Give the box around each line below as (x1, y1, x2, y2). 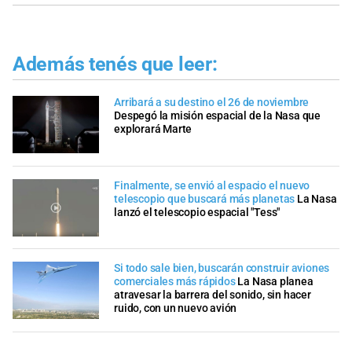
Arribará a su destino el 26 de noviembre (114, 96, 310, 110)
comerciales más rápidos (114, 275, 236, 289)
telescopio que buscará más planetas (114, 192, 295, 206)
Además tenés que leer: (13, 52, 218, 75)
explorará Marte (114, 123, 192, 137)
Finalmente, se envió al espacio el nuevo (114, 178, 310, 192)
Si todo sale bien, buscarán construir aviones (114, 262, 330, 276)
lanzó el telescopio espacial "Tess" (114, 205, 280, 219)
